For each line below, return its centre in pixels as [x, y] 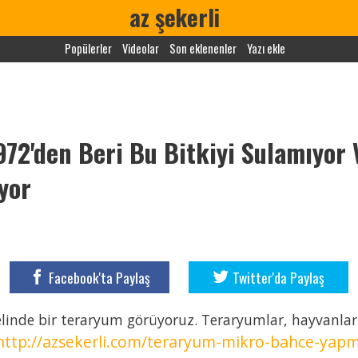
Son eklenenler [203, 48]
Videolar [141, 48]
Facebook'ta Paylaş [99, 277]
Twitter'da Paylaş [278, 277]
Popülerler [88, 48]
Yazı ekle [266, 48]
